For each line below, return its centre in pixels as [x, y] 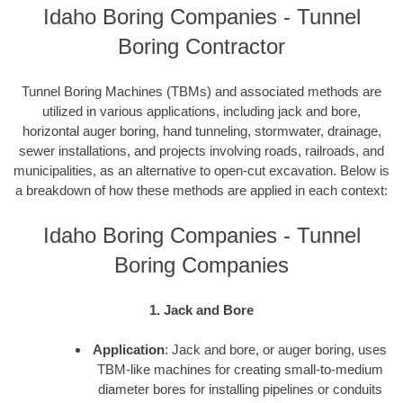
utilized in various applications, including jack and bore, [201, 111]
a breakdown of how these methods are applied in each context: [201, 190]
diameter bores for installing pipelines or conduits [240, 390]
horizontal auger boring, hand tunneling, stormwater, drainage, [201, 130]
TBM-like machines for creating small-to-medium [240, 370]
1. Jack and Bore [201, 309]
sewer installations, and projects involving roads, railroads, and [201, 150]
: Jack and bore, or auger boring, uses [276, 350]
